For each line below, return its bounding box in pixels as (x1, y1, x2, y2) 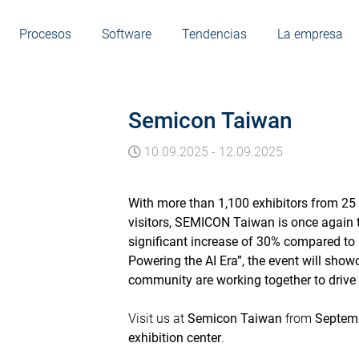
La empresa (277, 26, 344, 42)
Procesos (19, 26, 71, 42)
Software (102, 26, 152, 42)
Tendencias (182, 26, 248, 42)
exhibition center (128, 330, 221, 346)
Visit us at (128, 311, 188, 327)
